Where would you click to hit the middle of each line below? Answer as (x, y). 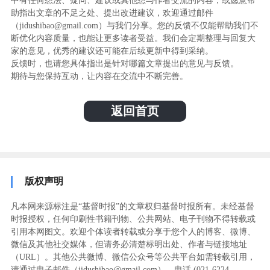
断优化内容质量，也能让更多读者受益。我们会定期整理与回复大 (133, 38)
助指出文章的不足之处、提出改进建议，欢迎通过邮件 (112, 13)
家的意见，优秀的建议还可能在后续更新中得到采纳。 (112, 51)
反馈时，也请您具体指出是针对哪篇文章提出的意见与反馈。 (124, 63)
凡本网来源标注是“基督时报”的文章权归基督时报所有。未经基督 (132, 206)
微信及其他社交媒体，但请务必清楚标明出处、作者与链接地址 (129, 244)
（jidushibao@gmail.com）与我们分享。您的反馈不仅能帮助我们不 (134, 25)
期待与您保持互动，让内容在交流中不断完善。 (99, 76)
